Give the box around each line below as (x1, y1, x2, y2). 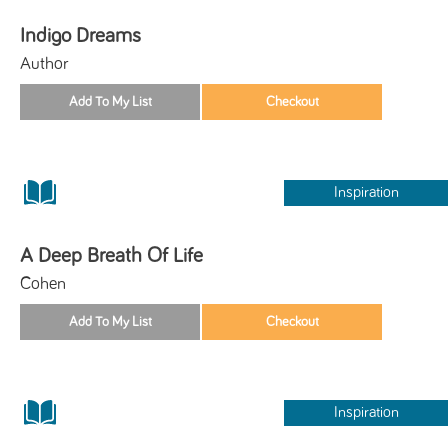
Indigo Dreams (20, 24, 141, 46)
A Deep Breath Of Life (20, 244, 203, 266)
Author (20, 54, 69, 73)
